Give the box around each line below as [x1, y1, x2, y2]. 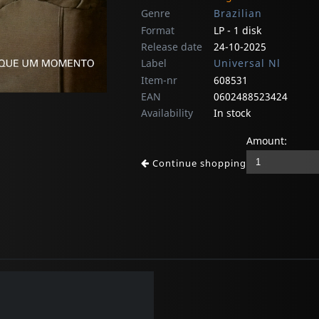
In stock [214, 106, 251, 120]
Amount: [246, 134, 287, 148]
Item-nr [141, 73, 177, 88]
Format [141, 23, 174, 38]
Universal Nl [214, 56, 281, 70]
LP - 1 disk [214, 23, 261, 38]
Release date [141, 40, 202, 54]
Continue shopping [150, 157, 246, 170]
